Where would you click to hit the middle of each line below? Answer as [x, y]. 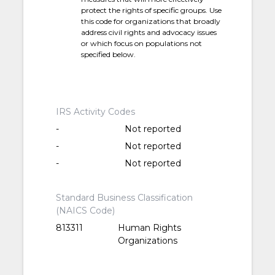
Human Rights [150, 228]
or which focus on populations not [142, 44]
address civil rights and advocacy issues [149, 33]
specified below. [109, 55]
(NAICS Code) [86, 211]
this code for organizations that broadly [151, 21]
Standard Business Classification [125, 198]
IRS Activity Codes [96, 112]
